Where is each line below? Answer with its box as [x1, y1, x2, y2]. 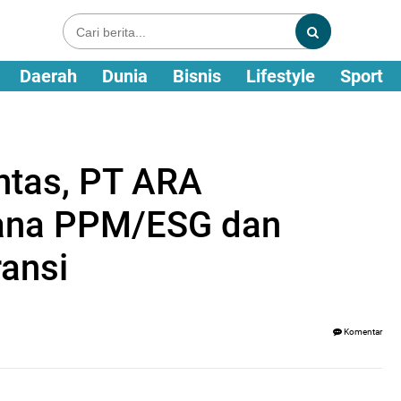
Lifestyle [246, 65, 315, 87]
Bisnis [173, 65, 221, 87]
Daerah [20, 65, 77, 87]
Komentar [342, 327, 382, 337]
